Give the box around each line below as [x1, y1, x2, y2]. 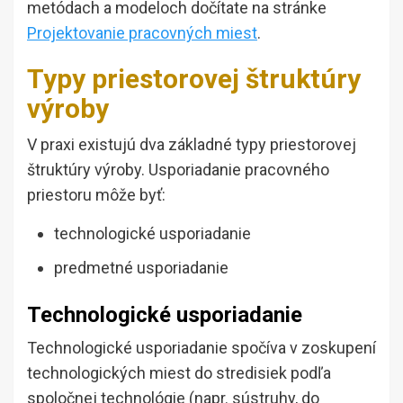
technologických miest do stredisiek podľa [27, 363, 331, 383]
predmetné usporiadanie [54, 258, 228, 278]
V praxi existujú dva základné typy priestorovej [27, 135, 356, 155]
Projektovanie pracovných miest [27, 23, 257, 43]
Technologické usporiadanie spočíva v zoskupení [27, 338, 376, 358]
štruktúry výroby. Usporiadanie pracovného [27, 160, 329, 180]
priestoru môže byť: [27, 185, 166, 205]
